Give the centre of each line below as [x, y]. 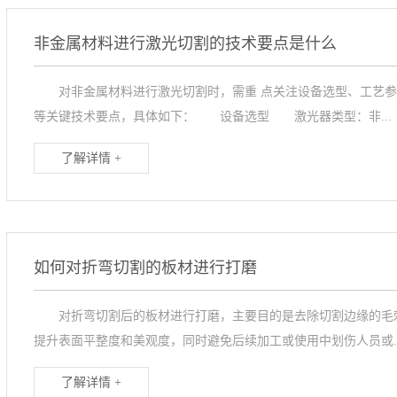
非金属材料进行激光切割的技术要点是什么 [185, 43]
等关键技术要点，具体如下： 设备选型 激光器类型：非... [212, 117]
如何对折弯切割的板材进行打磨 [145, 268]
